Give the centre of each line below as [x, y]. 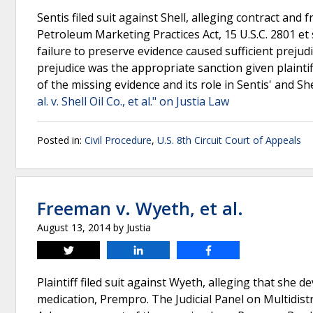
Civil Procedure [118, 140]
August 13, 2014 [74, 227]
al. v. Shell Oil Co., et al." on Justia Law [133, 101]
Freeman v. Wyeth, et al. [140, 208]
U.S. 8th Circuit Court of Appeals [229, 140]
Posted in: [61, 140]
